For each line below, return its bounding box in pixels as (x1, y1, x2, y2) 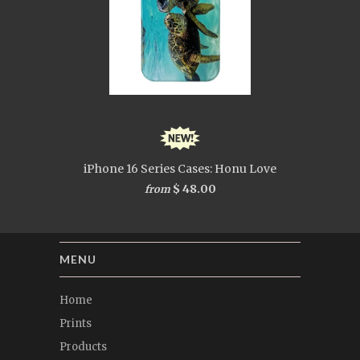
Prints (59, 316, 92, 330)
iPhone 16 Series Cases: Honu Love (84, 161, 276, 176)
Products (59, 339, 107, 354)
